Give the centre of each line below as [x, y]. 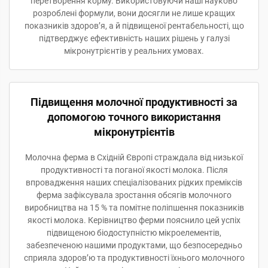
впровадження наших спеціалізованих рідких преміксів [134, 182]
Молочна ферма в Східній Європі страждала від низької [134, 157]
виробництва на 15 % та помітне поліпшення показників [134, 208]
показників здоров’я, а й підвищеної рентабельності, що [134, 26]
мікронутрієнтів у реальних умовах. [134, 51]
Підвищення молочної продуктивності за [134, 102]
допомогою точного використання [134, 117]
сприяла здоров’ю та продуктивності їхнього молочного [134, 258]
